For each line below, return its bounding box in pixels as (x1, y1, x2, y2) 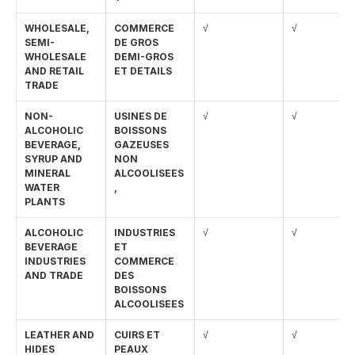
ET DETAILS (114, 65, 172, 77)
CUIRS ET (114, 329, 160, 341)
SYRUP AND (25, 153, 82, 165)
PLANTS (25, 196, 65, 208)
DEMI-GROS (114, 51, 174, 63)
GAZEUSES (114, 139, 169, 151)
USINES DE (114, 110, 167, 122)
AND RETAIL (25, 65, 84, 77)
